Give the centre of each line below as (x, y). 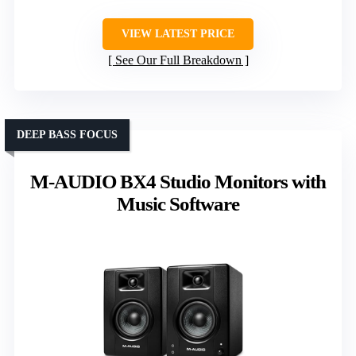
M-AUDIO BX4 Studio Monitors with (178, 182)
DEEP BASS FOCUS (67, 135)
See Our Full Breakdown (178, 60)
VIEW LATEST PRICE (178, 34)
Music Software (178, 204)
